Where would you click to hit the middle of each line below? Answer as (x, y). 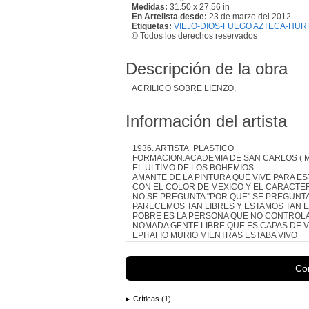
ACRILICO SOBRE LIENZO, (184, 88)
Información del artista (206, 121)
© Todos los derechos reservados (195, 36)
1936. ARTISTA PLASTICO (183, 148)
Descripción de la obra (207, 68)
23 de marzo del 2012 (250, 16)
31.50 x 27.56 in (199, 7)
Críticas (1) (152, 298)
